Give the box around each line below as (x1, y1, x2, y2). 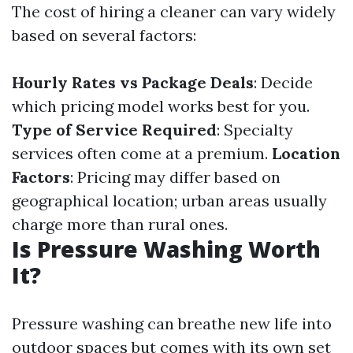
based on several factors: (12, 25, 196, 45)
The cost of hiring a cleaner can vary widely (12, 2, 336, 21)
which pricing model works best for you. (12, 96, 310, 116)
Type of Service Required (12, 120, 217, 139)
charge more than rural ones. (12, 214, 228, 234)
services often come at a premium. (12, 143, 272, 163)
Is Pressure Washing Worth (12, 234, 321, 264)
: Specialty (217, 120, 293, 139)
